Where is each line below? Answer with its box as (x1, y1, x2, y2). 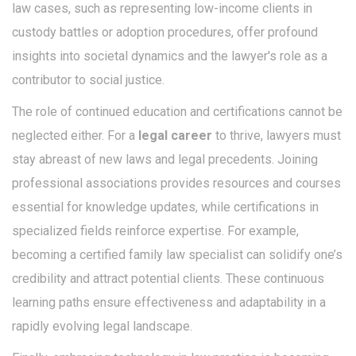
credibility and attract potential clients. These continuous (12, 271, 324, 287)
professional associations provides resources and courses (12, 176, 341, 192)
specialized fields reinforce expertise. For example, (12, 223, 299, 239)
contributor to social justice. (12, 72, 164, 88)
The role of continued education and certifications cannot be (12, 104, 342, 120)
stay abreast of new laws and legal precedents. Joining (12, 152, 318, 168)
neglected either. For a (12, 128, 138, 144)
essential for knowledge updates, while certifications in (12, 199, 319, 215)
